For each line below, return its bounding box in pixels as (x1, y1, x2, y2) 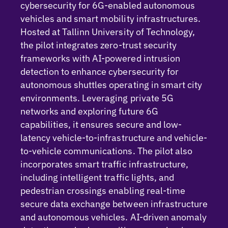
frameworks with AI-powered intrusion (20, 52, 180, 64)
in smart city (149, 79, 202, 91)
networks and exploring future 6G (20, 105, 158, 117)
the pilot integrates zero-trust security (20, 39, 177, 51)
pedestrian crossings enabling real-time (20, 185, 185, 196)
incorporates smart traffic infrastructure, (20, 158, 188, 170)
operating (109, 79, 149, 91)
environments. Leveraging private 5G (20, 92, 174, 104)
